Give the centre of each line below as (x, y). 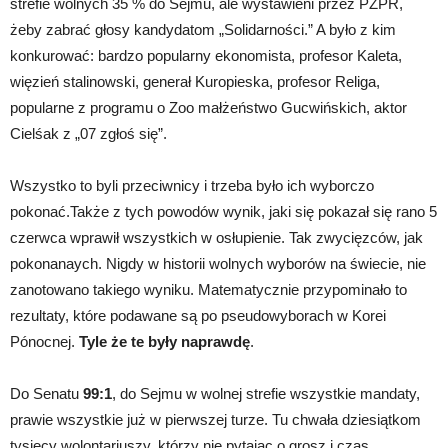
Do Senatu (46, 393)
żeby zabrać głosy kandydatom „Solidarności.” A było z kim (203, 29)
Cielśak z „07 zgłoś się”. (88, 133)
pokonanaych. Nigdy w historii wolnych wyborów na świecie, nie (218, 263)
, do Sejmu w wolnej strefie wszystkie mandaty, (266, 393)
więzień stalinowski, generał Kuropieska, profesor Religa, (195, 81)
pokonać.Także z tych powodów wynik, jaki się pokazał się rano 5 (223, 211)
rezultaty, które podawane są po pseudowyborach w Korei (198, 315)
